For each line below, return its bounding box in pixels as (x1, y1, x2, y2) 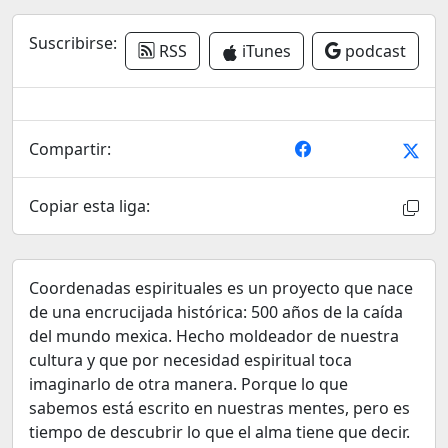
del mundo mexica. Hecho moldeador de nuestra (29, 325, 399, 347)
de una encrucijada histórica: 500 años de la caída (29, 301, 403, 323)
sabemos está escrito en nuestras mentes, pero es (29, 397, 410, 419)
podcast (340, 40, 406, 62)
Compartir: (29, 138, 111, 160)
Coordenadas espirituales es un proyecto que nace (29, 277, 413, 299)
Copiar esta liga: (29, 195, 150, 217)
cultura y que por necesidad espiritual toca (29, 349, 352, 371)
